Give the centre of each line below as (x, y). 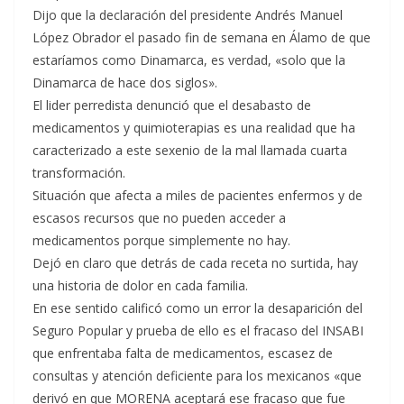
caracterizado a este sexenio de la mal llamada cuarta (190, 151)
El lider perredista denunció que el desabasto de (172, 106)
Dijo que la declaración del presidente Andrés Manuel (188, 15)
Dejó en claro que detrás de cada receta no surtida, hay (195, 263)
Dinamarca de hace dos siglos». (125, 83)
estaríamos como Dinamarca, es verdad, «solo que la (189, 60)
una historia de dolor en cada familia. (140, 286)
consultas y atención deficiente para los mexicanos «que (197, 376)
